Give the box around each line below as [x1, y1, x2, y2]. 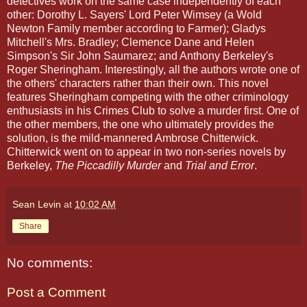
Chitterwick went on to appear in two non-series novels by [7, 145, 286, 158]
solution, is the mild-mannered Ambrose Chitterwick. [7, 132, 258, 144]
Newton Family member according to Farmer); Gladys [7, 22, 266, 34]
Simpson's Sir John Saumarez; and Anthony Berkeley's [7, 49, 273, 62]
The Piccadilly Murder [55, 159, 164, 171]
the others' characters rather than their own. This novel [7, 77, 269, 89]
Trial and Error [185, 159, 254, 171]
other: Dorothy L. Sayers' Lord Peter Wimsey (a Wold [7, 8, 262, 21]
